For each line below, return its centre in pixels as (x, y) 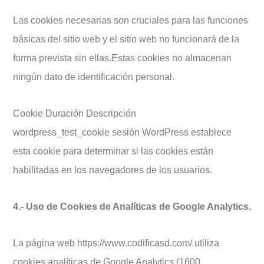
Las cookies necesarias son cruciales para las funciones (131, 20)
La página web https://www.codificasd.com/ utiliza (116, 243)
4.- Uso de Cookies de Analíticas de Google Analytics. (132, 207)
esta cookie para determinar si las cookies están (113, 151)
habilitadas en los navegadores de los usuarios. (113, 170)
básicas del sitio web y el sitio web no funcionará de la (126, 39)
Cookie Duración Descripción (75, 113)
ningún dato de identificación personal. (94, 77)
